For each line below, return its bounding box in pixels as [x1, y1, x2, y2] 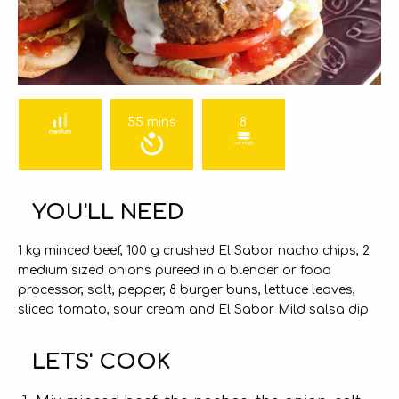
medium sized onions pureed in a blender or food [18, 263, 331, 277]
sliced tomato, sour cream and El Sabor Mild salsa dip [18, 302, 369, 316]
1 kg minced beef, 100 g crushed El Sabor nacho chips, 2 [18, 243, 370, 257]
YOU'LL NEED [32, 199, 184, 224]
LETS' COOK [32, 349, 170, 374]
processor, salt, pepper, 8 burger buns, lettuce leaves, [18, 282, 355, 297]
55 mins [127, 115, 176, 129]
